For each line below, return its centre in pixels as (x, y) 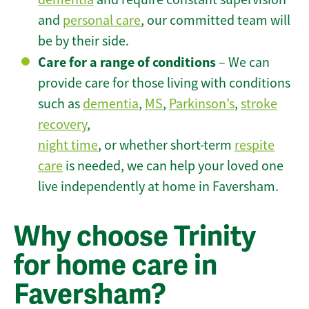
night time (68, 146)
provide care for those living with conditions (164, 83)
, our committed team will (216, 21)
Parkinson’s (202, 104)
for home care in (116, 266)
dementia (111, 104)
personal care (102, 21)
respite (255, 146)
